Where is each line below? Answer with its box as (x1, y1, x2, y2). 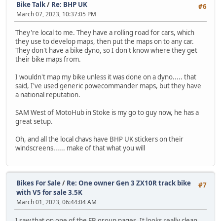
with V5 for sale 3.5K (16, 187, 82, 197)
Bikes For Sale (16, 178, 61, 187)
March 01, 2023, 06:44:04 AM (16, 197, 97, 206)
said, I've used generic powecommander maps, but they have (15, 81, 201, 91)
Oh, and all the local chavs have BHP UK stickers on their (15, 135, 184, 144)
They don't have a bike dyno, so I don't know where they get (15, 46, 197, 55)
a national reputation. (15, 90, 80, 100)
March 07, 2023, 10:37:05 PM (16, 9, 96, 18)
